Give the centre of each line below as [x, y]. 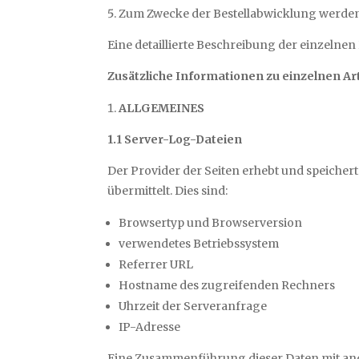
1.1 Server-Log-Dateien [175, 140]
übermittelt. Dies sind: [168, 191]
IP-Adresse [150, 327]
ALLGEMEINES [162, 109]
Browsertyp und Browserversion [211, 223]
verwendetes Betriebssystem [199, 244]
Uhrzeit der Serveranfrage [193, 307]
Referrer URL [156, 265]
